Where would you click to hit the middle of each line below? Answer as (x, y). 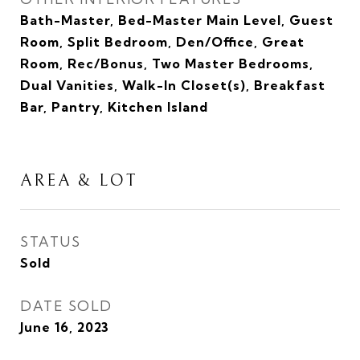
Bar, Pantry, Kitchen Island (114, 107)
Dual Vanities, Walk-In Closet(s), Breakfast (173, 85)
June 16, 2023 (65, 327)
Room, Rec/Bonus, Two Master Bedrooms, (167, 63)
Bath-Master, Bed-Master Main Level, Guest (177, 20)
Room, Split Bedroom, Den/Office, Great (162, 42)
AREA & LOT (79, 181)
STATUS (50, 241)
